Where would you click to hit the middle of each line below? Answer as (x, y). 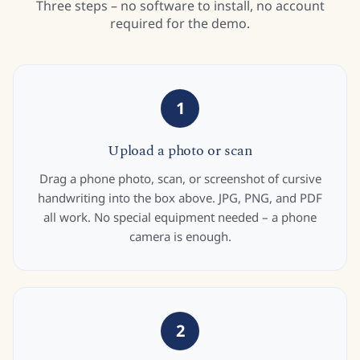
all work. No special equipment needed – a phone (180, 217)
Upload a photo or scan (180, 151)
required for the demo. (180, 23)
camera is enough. (180, 236)
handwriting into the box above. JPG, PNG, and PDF (180, 198)
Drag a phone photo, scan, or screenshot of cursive (180, 178)
